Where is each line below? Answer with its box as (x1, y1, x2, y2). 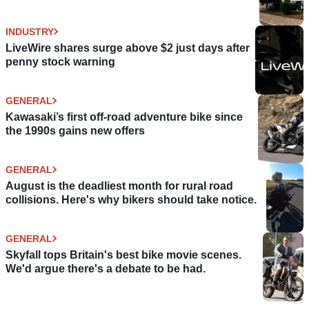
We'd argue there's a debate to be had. (6, 262, 206, 275)
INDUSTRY (6, 26, 54, 37)
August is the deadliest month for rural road (6, 179, 233, 192)
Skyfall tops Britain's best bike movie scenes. (6, 248, 241, 261)
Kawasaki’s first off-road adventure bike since (6, 110, 243, 123)
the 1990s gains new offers (6, 124, 145, 137)
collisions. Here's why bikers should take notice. (6, 193, 257, 206)
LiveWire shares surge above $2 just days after (6, 41, 250, 54)
